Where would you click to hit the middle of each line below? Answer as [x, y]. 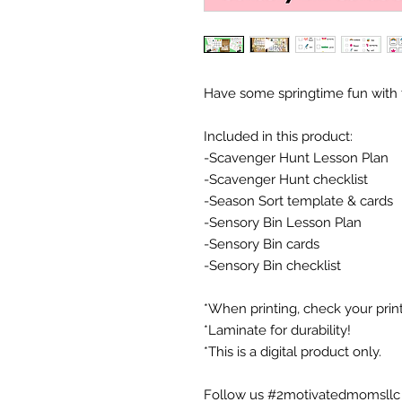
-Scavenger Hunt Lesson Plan [296, 158]
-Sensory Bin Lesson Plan [283, 223]
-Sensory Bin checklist [272, 266]
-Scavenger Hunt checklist [286, 180]
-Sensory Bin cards [262, 245]
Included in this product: [278, 137]
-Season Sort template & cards [298, 201]
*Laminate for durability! [277, 331]
